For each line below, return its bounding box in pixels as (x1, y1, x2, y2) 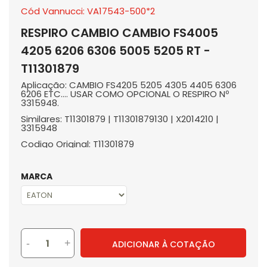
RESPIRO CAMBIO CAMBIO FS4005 (21, 24, 218, 41)
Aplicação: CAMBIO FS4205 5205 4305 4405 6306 (21, 79, 237, 91)
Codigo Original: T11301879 (21, 138, 134, 150)
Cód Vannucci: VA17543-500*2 (21, 5, 155, 17)
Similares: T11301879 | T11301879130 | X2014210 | (21, 113, 219, 125)
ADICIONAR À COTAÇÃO (111, 238, 215, 250)
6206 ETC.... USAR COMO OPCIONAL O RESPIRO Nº (21, 88, 229, 100)
